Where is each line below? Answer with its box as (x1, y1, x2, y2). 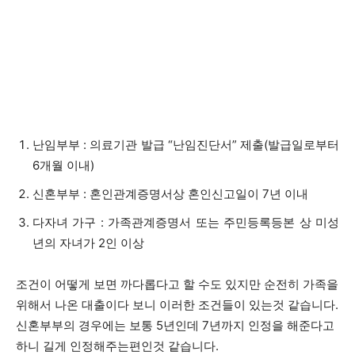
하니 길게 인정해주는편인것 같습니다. (16, 338, 219, 353)
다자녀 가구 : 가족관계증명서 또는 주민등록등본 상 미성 (32, 215, 339, 230)
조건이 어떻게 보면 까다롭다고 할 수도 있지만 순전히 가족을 (16, 277, 338, 292)
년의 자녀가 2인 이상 (32, 235, 144, 250)
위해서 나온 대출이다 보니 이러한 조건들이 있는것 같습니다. (16, 297, 338, 312)
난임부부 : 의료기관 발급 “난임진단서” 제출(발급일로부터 (32, 137, 339, 152)
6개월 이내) (32, 158, 94, 173)
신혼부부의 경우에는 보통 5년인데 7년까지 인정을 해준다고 (16, 318, 334, 333)
